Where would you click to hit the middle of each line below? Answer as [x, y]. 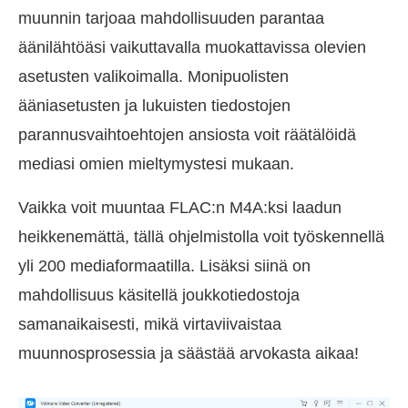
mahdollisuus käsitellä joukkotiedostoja [159, 296]
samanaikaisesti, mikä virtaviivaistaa [150, 325]
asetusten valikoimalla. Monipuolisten [153, 77]
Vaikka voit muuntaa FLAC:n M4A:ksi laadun [180, 208]
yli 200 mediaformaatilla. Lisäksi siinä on [164, 266]
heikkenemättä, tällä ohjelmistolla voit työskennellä [201, 237]
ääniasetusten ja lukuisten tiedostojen [154, 106]
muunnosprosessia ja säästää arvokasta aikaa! [189, 354]
